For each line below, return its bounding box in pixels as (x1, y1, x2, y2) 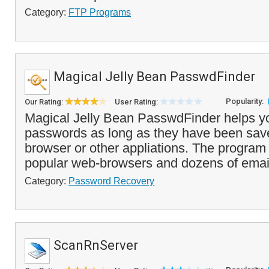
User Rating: (115, 97, 160, 106)
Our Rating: (25, 97, 65, 106)
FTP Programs (68, 7, 131, 17)
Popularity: (226, 97, 265, 106)
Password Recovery (68, 175, 154, 186)
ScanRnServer (53, 238, 138, 253)
